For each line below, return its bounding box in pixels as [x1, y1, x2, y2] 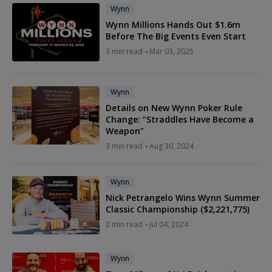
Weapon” [106, 125, 144, 137]
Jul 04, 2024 [149, 219, 188, 230]
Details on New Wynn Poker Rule [106, 102, 242, 114]
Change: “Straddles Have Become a [106, 114, 254, 126]
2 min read [106, 219, 143, 230]
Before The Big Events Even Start [106, 30, 246, 42]
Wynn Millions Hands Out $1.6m [106, 19, 240, 31]
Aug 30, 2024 [149, 141, 194, 152]
